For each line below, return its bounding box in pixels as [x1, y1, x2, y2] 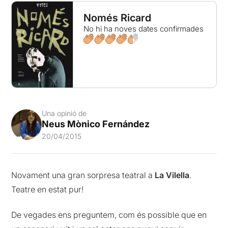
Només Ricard [83, 12, 151, 24]
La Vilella [155, 169, 190, 180]
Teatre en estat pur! [11, 184, 84, 194]
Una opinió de [42, 108, 87, 118]
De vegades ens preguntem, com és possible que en [11, 210, 207, 220]
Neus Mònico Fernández [42, 118, 150, 129]
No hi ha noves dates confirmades [83, 24, 204, 34]
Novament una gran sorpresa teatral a [11, 169, 155, 180]
